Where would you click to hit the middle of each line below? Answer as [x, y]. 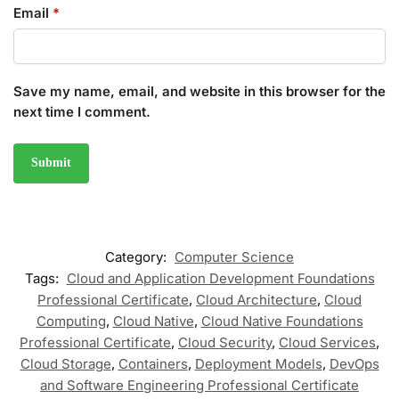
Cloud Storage [65, 363]
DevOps [354, 363]
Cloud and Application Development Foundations [220, 278]
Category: [138, 256]
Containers [153, 363]
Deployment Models [258, 363]
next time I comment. [82, 111]
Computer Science [234, 256]
